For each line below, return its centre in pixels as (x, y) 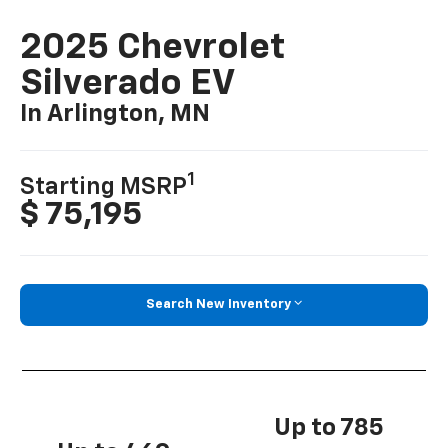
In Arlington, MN (115, 114)
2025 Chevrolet (153, 48)
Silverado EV (128, 84)
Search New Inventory (218, 305)
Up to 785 (328, 427)
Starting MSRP (104, 187)
